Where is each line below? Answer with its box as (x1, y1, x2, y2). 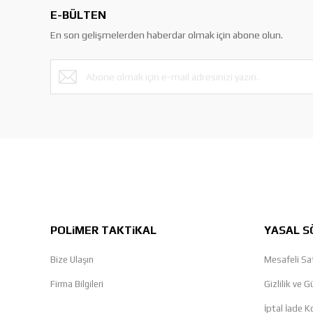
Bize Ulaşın (50, 254, 94, 265)
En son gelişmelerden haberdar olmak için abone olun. (50, 29, 283, 41)
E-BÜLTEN (50, 8, 106, 22)
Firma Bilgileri (50, 279, 103, 289)
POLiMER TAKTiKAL (50, 224, 156, 237)
